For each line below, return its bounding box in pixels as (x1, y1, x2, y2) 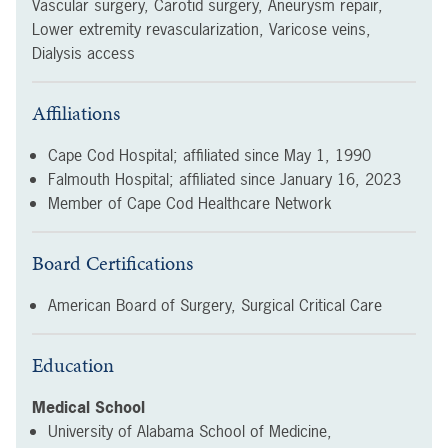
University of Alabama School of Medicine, (48, 420, 332, 442)
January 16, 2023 (280, 168, 401, 190)
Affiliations (32, 99, 120, 127)
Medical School (32, 396, 145, 418)
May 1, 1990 (284, 144, 371, 166)
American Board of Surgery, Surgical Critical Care (48, 294, 382, 316)
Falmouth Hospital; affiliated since (48, 168, 275, 190)
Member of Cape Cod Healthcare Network (48, 192, 332, 214)
